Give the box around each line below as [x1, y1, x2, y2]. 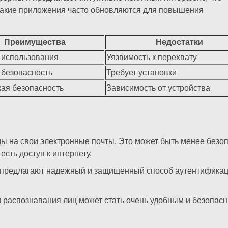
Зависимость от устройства [106, 83, 210, 93]
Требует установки [106, 68, 177, 77]
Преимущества [4, 38, 66, 47]
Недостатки [156, 38, 203, 47]
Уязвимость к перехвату [106, 53, 197, 62]
